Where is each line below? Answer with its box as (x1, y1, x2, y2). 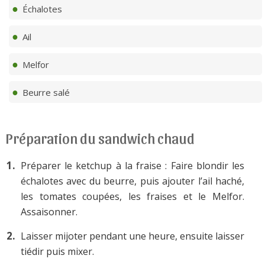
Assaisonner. (21, 205, 77, 218)
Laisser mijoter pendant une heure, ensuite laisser (21, 229, 244, 243)
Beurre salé (20, 86, 70, 98)
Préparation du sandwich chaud (6, 129, 195, 146)
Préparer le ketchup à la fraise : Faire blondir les (21, 159, 244, 172)
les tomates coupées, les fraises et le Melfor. (21, 189, 244, 203)
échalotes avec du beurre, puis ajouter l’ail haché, (21, 174, 244, 188)
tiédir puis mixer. (21, 244, 94, 258)
